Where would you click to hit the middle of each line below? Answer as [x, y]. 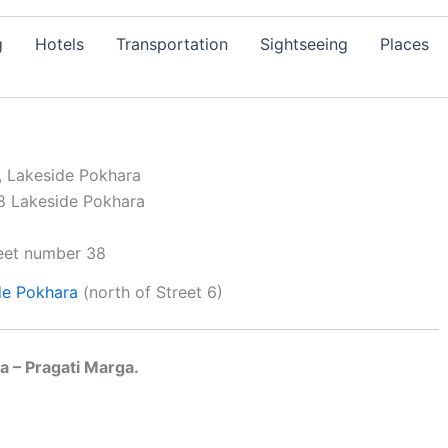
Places [404, 44]
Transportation [172, 44]
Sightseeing [304, 44]
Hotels [59, 44]
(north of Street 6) [150, 291]
